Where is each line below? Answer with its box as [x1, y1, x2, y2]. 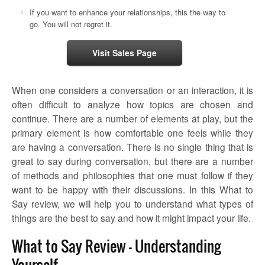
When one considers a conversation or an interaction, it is [12, 83, 253, 96]
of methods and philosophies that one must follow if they [12, 169, 253, 182]
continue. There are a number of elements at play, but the [12, 112, 253, 125]
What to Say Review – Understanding [12, 235, 221, 257]
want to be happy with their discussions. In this [12, 183, 219, 196]
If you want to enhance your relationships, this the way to [30, 7, 225, 18]
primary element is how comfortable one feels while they [12, 126, 253, 139]
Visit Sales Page [92, 47, 157, 59]
